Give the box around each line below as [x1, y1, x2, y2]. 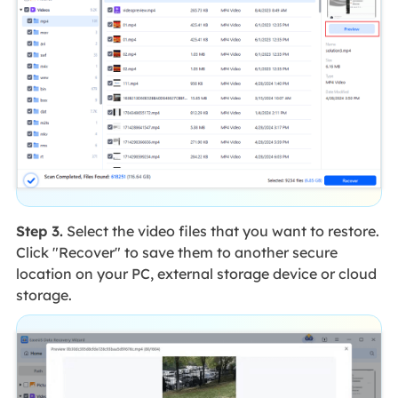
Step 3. [15, 222, 63, 241]
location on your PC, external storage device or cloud [15, 265, 377, 283]
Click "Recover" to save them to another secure [15, 243, 338, 262]
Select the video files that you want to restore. [62, 222, 379, 241]
